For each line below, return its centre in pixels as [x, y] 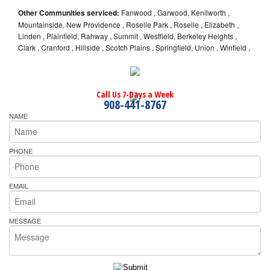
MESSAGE [25, 220]
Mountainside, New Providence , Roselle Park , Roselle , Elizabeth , [128, 25]
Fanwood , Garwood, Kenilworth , [174, 13]
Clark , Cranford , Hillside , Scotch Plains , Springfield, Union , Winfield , [134, 48]
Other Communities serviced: [69, 13]
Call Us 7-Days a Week [135, 95]
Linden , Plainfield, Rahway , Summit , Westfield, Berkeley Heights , [127, 36]
